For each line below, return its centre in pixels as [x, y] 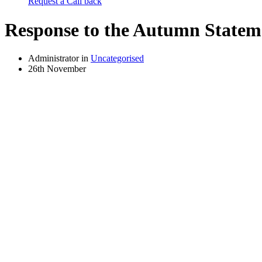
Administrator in [59, 58]
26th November [57, 68]
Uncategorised [117, 58]
